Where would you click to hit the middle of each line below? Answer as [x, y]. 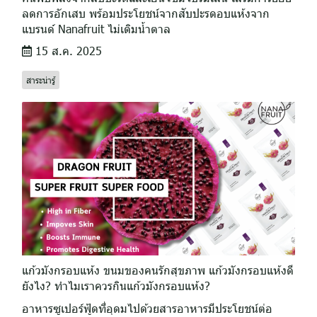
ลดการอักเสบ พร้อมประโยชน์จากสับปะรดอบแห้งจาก [146, 13]
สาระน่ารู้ [41, 80]
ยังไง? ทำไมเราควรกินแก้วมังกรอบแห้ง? [116, 286]
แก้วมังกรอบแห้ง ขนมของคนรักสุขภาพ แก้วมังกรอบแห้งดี [158, 270]
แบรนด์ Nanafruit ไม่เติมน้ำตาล [96, 28]
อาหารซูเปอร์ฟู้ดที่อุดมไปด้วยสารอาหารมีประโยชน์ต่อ [147, 308]
